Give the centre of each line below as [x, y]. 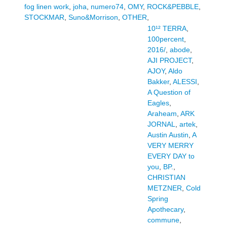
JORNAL [161, 124]
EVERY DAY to [171, 156]
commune [163, 220]
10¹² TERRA [167, 28]
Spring [158, 199]
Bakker [158, 82]
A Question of [169, 92]
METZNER [164, 188]
